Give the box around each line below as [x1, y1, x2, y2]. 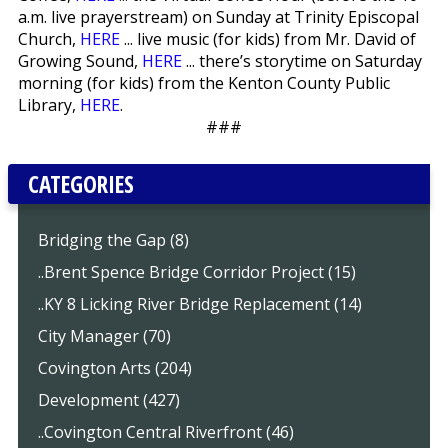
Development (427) [37, 388, 180, 411]
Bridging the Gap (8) [37, 228, 189, 251]
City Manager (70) [37, 324, 171, 347]
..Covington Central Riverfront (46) [37, 420, 294, 443]
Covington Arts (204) [37, 356, 192, 379]
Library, [17, 93, 80, 116]
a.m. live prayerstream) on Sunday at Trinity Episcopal [17, 5, 419, 28]
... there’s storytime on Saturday [181, 49, 422, 72]
